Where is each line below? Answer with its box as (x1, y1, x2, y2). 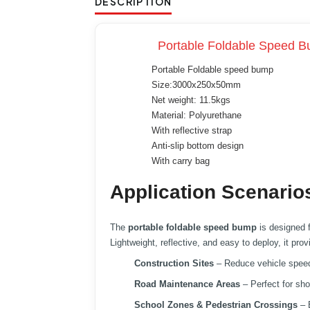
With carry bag (151, 156, 210, 167)
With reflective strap (151, 125, 232, 136)
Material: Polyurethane (151, 110, 241, 121)
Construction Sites (134, 258, 214, 269)
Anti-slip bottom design (151, 140, 244, 152)
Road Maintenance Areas (134, 279, 240, 290)
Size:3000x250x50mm (151, 80, 241, 91)
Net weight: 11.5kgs (151, 95, 230, 106)
